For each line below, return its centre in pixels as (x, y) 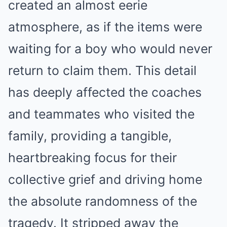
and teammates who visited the (101, 114)
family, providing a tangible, (90, 136)
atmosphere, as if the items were (105, 27)
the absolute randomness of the (103, 201)
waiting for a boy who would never (110, 49)
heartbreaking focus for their (92, 158)
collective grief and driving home (105, 180)
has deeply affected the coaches (105, 92)
